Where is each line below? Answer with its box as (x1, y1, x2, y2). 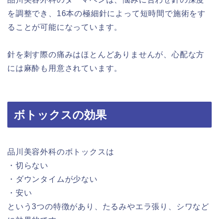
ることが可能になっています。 (7, 22, 123, 31)
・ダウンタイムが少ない (7, 175, 98, 184)
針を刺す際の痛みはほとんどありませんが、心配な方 (7, 50, 205, 59)
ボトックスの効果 (14, 109, 107, 122)
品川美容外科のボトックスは (7, 148, 114, 156)
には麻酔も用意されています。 (7, 64, 123, 72)
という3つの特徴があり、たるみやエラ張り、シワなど (7, 202, 209, 211)
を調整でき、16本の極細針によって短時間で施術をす (7, 9, 206, 18)
